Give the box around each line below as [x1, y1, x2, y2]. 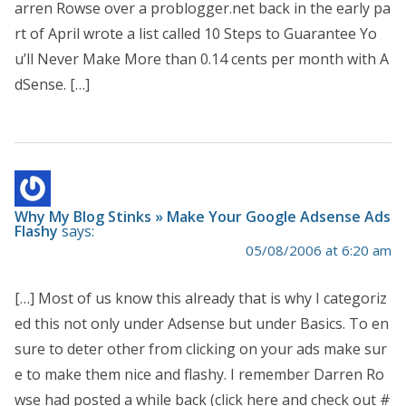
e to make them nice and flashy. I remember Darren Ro [14, 364, 384, 385]
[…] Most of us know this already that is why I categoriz [14, 288, 387, 309]
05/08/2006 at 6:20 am [246, 241, 391, 260]
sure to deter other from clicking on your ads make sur [14, 339, 387, 360]
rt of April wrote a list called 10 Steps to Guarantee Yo [14, 24, 377, 44]
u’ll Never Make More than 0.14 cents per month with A [14, 49, 389, 70]
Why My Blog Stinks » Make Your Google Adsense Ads [14, 207, 391, 227]
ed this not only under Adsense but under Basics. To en [14, 314, 389, 334]
